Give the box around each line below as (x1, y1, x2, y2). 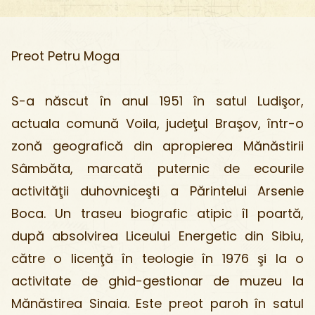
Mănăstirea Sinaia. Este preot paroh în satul (11, 295, 304, 312)
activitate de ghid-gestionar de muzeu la (11, 272, 304, 290)
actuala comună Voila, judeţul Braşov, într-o (11, 115, 304, 132)
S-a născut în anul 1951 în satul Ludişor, (11, 92, 304, 110)
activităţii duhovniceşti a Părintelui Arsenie (11, 182, 304, 200)
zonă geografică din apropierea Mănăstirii (11, 137, 304, 155)
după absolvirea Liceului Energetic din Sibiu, (11, 227, 304, 245)
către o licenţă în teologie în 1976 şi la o (11, 250, 304, 267)
